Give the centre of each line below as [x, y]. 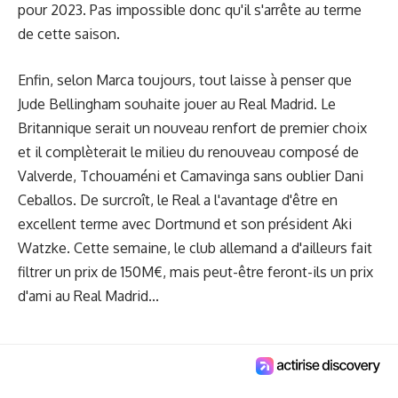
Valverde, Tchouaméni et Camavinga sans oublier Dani [191, 176]
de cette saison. [69, 33]
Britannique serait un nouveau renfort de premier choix [192, 128]
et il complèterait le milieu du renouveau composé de [188, 152]
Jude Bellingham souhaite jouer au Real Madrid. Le [177, 104]
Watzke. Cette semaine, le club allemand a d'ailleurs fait [195, 248]
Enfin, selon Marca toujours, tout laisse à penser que [185, 80]
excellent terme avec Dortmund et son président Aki [185, 224]
